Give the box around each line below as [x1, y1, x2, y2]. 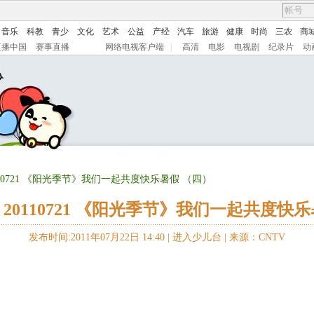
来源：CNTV [229, 232, 285, 243]
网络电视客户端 [105, 42, 164, 52]
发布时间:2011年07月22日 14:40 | [29, 232, 172, 243]
